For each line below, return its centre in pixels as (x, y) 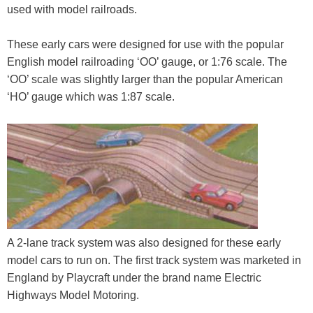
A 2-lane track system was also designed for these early (144, 242)
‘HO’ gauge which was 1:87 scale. (91, 97)
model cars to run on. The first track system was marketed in (154, 260)
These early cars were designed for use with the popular (145, 45)
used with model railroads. (72, 9)
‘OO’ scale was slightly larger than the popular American (145, 80)
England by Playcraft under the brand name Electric (134, 277)
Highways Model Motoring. (73, 295)
